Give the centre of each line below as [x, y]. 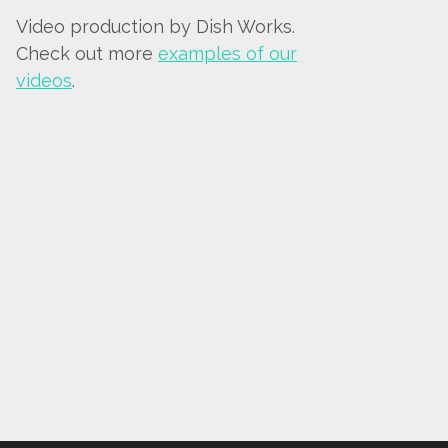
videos [43, 80]
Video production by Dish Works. [155, 26]
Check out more [86, 53]
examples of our [227, 53]
